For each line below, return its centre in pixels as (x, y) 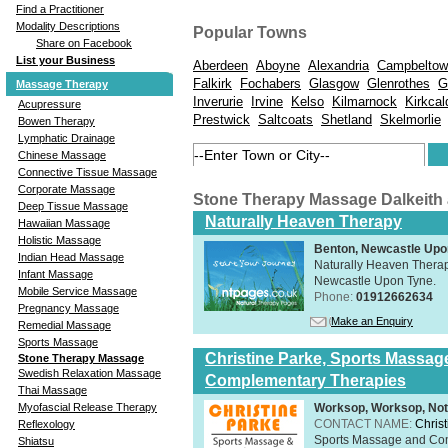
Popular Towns (250, 32)
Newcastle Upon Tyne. (375, 280)
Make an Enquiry (372, 320)
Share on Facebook (84, 42)
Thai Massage (52, 389)
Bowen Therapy (56, 120)
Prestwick (221, 120)
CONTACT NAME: (364, 423)
